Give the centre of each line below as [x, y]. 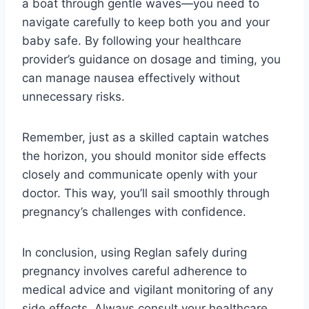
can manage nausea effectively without [131, 78]
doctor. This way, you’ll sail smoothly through [146, 193]
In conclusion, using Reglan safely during [134, 252]
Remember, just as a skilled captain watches [146, 137]
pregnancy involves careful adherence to [134, 271]
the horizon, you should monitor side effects [144, 156]
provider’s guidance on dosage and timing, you [151, 59]
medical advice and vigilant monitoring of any [148, 289]
